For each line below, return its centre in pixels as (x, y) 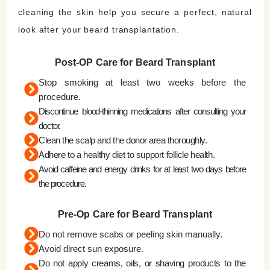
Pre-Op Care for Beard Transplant (135, 214)
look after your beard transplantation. (99, 29)
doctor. (50, 125)
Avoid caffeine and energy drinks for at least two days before (142, 169)
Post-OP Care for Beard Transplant (135, 62)
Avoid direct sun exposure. (91, 248)
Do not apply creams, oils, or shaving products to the (142, 263)
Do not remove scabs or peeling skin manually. (130, 234)
